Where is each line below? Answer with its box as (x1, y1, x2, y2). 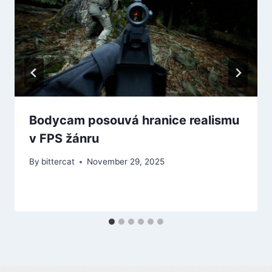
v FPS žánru (29, 131, 99, 146)
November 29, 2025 (87, 157, 165, 167)
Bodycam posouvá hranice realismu (29, 112, 239, 127)
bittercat (41, 157, 75, 167)
